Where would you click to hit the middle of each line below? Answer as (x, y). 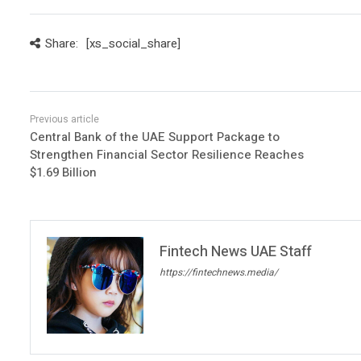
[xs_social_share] (133, 44)
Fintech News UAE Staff (236, 252)
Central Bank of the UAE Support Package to (155, 137)
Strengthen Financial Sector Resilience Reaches (167, 155)
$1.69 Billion (63, 172)
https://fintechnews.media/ (219, 272)
